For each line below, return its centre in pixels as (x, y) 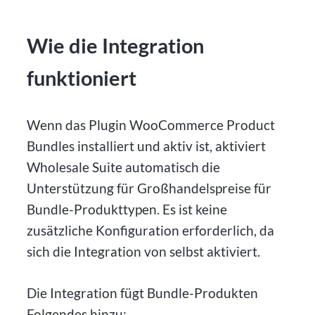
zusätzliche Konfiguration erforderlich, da (151, 231)
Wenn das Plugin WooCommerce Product (151, 125)
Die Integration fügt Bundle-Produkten (143, 292)
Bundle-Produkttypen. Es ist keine (127, 210)
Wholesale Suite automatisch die (124, 167)
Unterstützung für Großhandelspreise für (149, 188)
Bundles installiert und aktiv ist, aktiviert (147, 146)
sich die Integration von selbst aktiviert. (144, 252)
